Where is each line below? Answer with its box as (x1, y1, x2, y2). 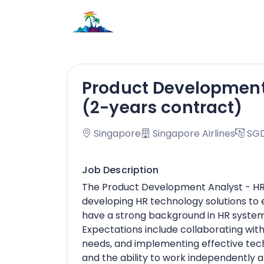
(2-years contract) (82, 96, 243, 119)
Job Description (82, 163, 159, 177)
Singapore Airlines (150, 127, 235, 140)
